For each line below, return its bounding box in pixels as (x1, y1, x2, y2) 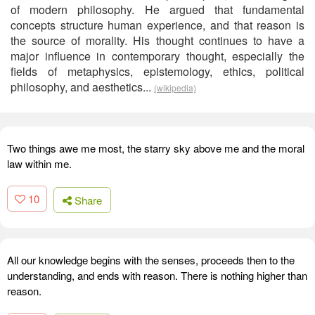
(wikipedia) (154, 82, 196, 94)
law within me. (7, 156, 72, 171)
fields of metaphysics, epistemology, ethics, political (11, 63, 304, 79)
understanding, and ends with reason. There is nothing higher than (7, 267, 307, 283)
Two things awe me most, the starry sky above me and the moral (7, 141, 304, 155)
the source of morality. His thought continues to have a (11, 32, 304, 49)
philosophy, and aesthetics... (11, 79, 154, 95)
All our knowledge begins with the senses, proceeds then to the (7, 252, 295, 267)
